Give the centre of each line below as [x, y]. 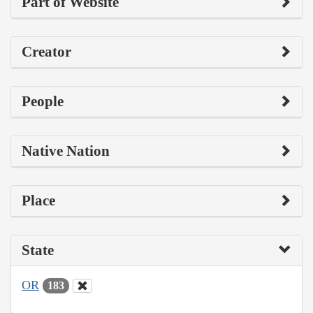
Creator [46, 51]
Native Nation [66, 151]
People [43, 101]
